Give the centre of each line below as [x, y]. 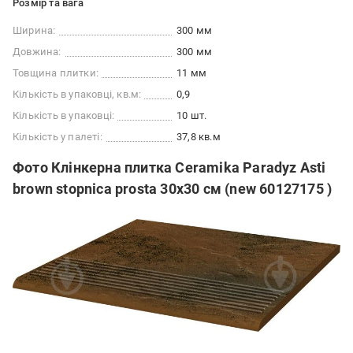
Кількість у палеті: [58, 137]
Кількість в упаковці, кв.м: [77, 95]
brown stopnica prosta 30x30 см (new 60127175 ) [173, 189]
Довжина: [37, 52]
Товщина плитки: [56, 73]
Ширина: [34, 31]
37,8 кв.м [199, 137]
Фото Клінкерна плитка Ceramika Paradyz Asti [169, 168]
